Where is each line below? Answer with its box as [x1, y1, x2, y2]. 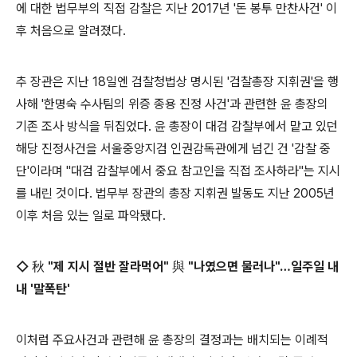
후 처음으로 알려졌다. [16, 22, 126, 38]
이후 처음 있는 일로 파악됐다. [16, 207, 166, 223]
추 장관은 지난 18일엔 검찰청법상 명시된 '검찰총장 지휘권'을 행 [16, 73, 339, 89]
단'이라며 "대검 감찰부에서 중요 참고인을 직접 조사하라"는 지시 [16, 163, 340, 178]
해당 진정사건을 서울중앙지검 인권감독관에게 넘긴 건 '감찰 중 [16, 140, 331, 156]
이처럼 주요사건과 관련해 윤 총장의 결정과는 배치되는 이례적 [16, 331, 328, 347]
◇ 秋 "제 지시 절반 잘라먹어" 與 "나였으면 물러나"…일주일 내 [16, 258, 339, 274]
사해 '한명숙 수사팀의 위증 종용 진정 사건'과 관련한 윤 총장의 [16, 96, 328, 112]
